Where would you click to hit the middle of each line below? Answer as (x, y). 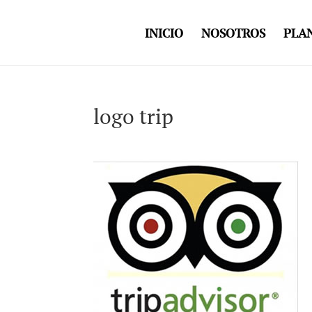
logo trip (134, 116)
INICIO (164, 33)
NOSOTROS (233, 33)
